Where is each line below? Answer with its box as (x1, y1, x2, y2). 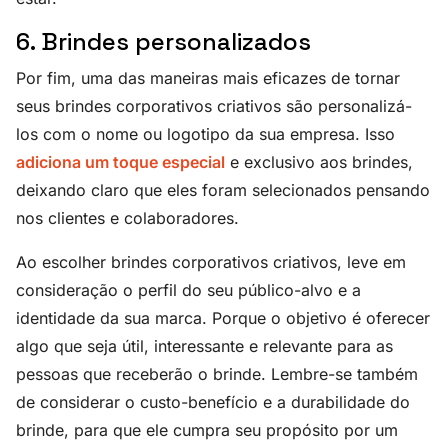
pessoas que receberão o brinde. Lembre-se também (16, 364, 418, 385)
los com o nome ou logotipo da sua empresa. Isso (16, 124, 395, 145)
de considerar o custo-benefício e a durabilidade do (16, 392, 410, 413)
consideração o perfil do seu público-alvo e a (16, 280, 361, 301)
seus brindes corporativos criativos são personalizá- (16, 96, 412, 117)
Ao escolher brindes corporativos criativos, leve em (16, 252, 406, 273)
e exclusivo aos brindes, (225, 152, 413, 173)
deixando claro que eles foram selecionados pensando (16, 180, 430, 201)
